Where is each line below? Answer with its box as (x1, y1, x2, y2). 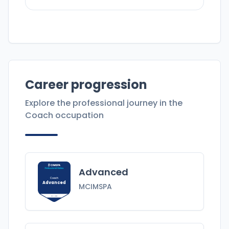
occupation (53, 109, 104, 122)
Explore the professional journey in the (25, 97, 182, 109)
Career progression (25, 76, 147, 94)
